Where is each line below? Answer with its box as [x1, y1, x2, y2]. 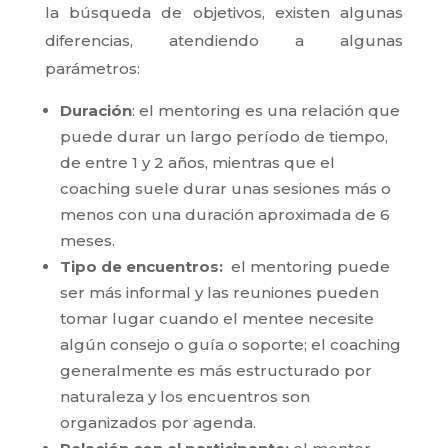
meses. [59, 230, 115, 250]
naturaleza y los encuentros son [59, 386, 310, 406]
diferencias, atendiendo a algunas [44, 30, 404, 50]
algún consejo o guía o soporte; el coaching [59, 334, 401, 354]
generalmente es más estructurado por [59, 360, 372, 380]
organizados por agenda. [59, 412, 256, 432]
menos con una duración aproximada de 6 [59, 204, 390, 224]
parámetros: [44, 58, 140, 78]
